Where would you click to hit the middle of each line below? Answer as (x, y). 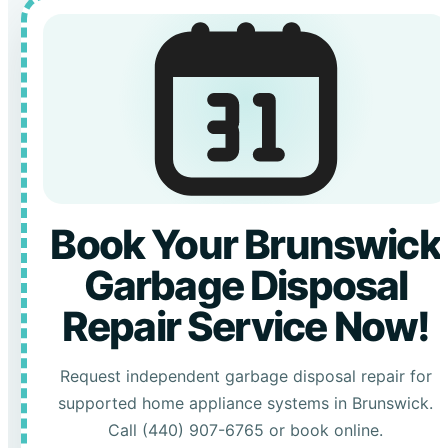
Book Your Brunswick (245, 245)
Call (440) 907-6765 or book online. (246, 430)
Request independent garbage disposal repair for (245, 376)
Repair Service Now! (245, 327)
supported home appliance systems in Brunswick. (246, 403)
